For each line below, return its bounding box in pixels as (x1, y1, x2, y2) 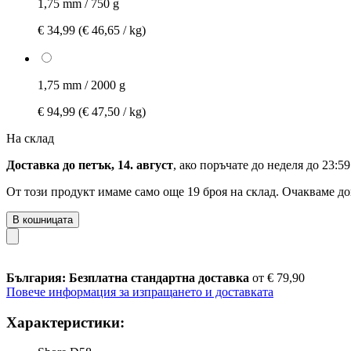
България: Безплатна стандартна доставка (6, 270, 252, 284)
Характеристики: (6, 313, 125, 331)
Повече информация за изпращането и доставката (6, 284, 273, 299)
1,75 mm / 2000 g (38, 78, 125, 92)
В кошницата (13, 213, 73, 226)
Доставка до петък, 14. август (6, 157, 173, 172)
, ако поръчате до (173, 157, 267, 172)
